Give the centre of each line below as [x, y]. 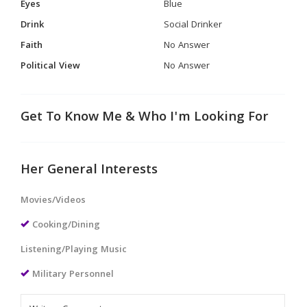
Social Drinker [193, 25]
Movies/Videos [53, 201]
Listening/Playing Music [74, 250]
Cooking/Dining [66, 225]
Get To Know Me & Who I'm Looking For [145, 118]
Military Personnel [73, 275]
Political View [50, 66]
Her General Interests [89, 171]
